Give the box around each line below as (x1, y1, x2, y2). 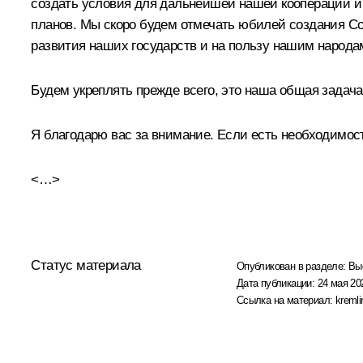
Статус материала (31, 258, 141, 274)
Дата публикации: (236, 277, 318, 290)
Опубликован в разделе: (236, 260, 349, 273)
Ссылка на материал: (236, 294, 335, 307)
